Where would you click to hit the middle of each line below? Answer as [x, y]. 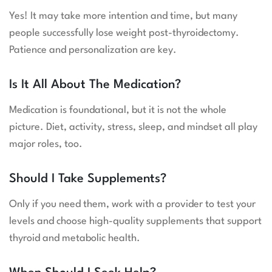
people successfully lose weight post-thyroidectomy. [124, 33]
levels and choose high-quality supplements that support [135, 222]
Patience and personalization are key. [93, 50]
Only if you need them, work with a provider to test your [132, 205]
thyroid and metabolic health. [75, 239]
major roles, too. [46, 144]
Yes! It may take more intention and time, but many [123, 16]
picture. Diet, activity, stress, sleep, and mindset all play [133, 127]
